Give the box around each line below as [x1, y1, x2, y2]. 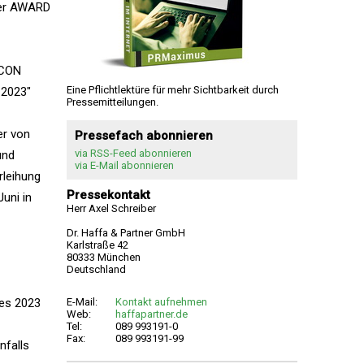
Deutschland [67, 263, 126, 275]
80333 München [67, 251, 141, 263]
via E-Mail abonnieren [75, 159, 174, 171]
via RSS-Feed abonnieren [75, 147, 192, 159]
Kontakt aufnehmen [115, 296, 207, 308]
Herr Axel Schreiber [67, 202, 156, 214]
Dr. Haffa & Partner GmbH [67, 227, 185, 239]
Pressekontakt [67, 188, 150, 202]
